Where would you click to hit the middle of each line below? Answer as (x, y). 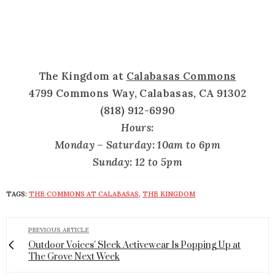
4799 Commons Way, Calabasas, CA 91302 (137, 94)
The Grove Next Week (74, 257)
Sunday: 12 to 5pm (137, 162)
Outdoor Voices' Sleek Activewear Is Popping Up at (134, 246)
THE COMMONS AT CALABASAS (84, 194)
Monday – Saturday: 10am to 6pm (137, 145)
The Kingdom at (83, 76)
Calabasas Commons (181, 76)
